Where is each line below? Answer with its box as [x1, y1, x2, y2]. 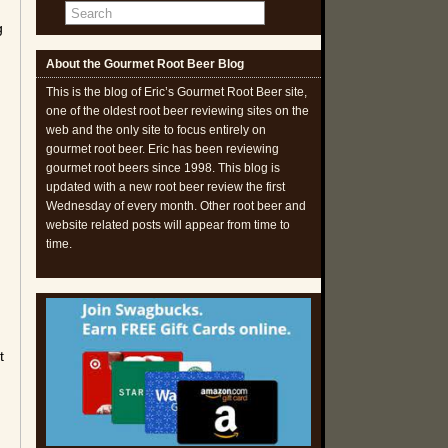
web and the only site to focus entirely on [46, 123, 266, 137]
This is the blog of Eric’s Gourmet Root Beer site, [46, 85, 307, 99]
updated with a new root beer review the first [46, 180, 285, 194]
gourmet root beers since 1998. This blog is [46, 161, 280, 175]
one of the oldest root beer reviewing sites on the [46, 104, 309, 118]
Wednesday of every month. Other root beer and [46, 199, 306, 213]
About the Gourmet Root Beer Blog [46, 57, 244, 71]
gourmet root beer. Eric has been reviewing [46, 142, 279, 156]
